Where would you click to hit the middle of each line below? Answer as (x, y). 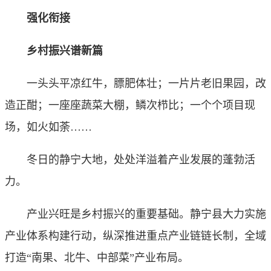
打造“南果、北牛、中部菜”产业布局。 (97, 258)
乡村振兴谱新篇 (54, 51)
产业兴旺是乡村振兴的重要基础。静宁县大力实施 (135, 214)
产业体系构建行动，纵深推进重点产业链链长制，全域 (135, 236)
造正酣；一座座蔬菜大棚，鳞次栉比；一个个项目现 (130, 105)
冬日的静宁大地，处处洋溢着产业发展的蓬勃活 (130, 160)
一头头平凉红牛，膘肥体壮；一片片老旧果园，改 (135, 83)
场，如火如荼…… (48, 127)
